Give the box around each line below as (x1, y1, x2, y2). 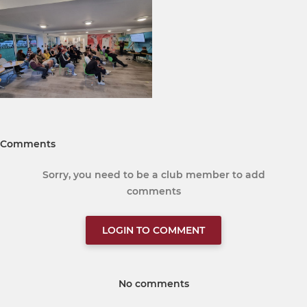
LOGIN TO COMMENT (102, 223, 205, 236)
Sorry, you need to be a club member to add (42, 168, 265, 181)
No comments (118, 277, 189, 290)
